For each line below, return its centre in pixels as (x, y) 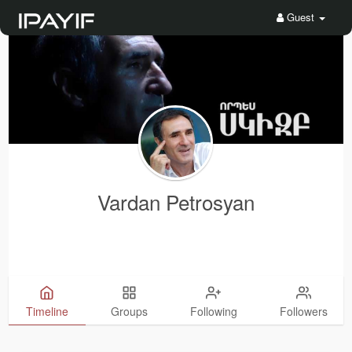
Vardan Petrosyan (176, 202)
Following (213, 312)
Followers (303, 312)
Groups (129, 312)
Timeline (47, 312)
